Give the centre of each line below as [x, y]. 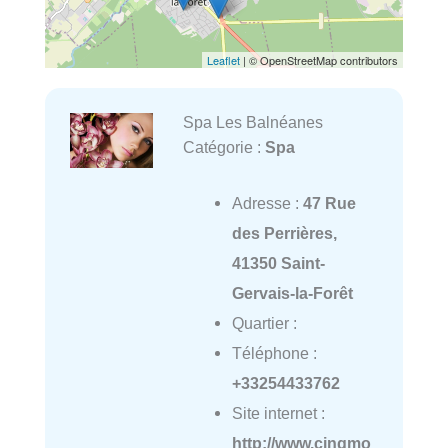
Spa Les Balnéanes [252, 122]
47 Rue [329, 203]
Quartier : [264, 323]
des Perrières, [284, 233]
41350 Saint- [278, 263]
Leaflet [223, 60]
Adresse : [267, 203]
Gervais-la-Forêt [292, 293]
